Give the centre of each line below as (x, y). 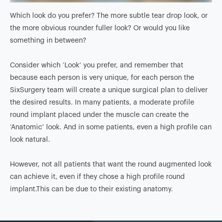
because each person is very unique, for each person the (102, 78)
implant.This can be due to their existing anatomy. (91, 190)
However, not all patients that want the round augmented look (111, 165)
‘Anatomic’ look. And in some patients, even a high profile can (111, 128)
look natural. (30, 140)
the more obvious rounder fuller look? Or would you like (100, 28)
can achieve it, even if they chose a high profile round (97, 177)
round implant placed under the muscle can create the (99, 115)
